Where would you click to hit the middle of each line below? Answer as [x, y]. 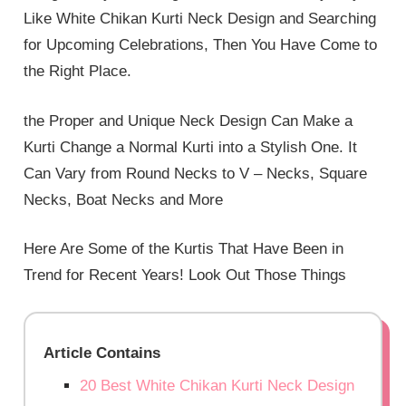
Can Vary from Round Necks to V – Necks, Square [196, 173]
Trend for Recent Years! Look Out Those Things [185, 275]
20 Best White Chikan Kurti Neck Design [217, 385]
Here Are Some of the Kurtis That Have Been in [184, 249]
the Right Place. [78, 72]
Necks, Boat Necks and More [124, 199]
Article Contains [102, 353]
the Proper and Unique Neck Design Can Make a [188, 121]
